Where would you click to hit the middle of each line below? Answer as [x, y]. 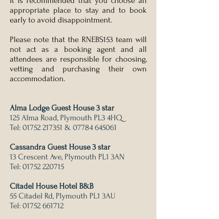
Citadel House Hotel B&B [52, 186]
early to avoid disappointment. [61, 20]
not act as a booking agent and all [78, 49]
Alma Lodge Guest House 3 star [62, 108]
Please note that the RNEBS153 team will [78, 39]
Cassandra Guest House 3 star [60, 147]
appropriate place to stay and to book [78, 10]
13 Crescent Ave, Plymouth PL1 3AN [67, 157]
